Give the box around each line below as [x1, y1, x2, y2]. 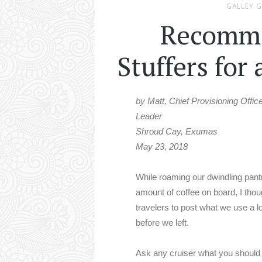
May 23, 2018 [136, 142, 188, 151]
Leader [136, 111, 162, 121]
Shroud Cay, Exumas [136, 126, 218, 136]
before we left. [136, 218, 189, 227]
